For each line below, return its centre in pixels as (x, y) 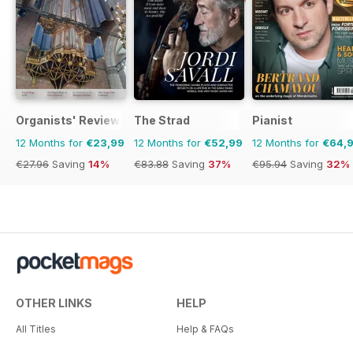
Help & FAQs (205, 329)
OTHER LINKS (54, 303)
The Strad (162, 121)
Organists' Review (68, 121)
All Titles (36, 329)
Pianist (272, 121)
